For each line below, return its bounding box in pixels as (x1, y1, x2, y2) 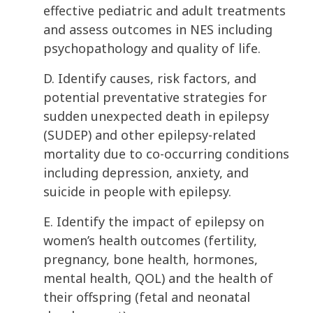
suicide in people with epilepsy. (43, 183, 235, 201)
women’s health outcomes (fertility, (43, 232, 257, 249)
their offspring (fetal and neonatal (43, 289, 250, 306)
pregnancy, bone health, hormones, (43, 251, 258, 268)
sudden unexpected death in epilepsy (43, 108, 269, 125)
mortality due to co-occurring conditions (43, 145, 289, 163)
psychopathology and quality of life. (43, 40, 264, 57)
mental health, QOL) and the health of (43, 270, 273, 287)
